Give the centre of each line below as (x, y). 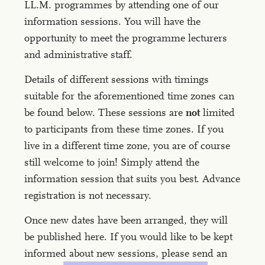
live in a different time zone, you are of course (127, 146)
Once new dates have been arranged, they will (126, 220)
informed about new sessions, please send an (126, 253)
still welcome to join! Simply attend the (112, 162)
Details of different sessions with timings (117, 79)
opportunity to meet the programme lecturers (126, 38)
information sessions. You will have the (113, 21)
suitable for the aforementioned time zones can (130, 96)
